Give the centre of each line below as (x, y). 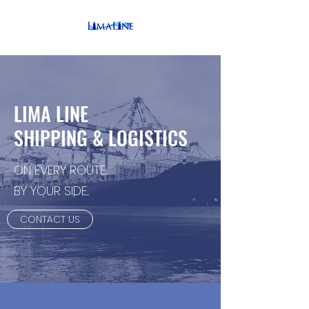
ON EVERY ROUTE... (61, 170)
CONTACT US (50, 219)
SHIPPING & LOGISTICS (101, 138)
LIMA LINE (51, 113)
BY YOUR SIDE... (51, 191)
